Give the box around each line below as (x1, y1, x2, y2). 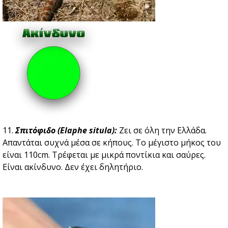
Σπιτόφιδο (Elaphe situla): (15, 125, 117, 136)
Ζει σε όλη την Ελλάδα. (117, 125, 207, 136)
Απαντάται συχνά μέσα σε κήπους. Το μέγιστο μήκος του (3, 137, 221, 149)
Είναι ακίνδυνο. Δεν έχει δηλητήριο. (3, 161, 143, 173)
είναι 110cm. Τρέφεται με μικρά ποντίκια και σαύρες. (3, 149, 206, 161)
